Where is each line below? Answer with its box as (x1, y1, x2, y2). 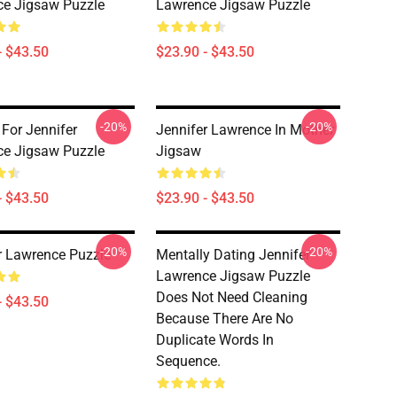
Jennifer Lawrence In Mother (156, 121, 334, 138)
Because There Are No (156, 310, 293, 327)
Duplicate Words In (156, 331, 274, 348)
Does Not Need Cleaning (156, 289, 307, 306)
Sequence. (156, 353, 221, 370)
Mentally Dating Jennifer (156, 246, 310, 263)
